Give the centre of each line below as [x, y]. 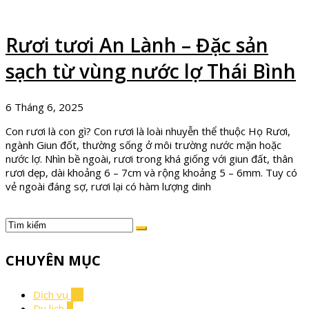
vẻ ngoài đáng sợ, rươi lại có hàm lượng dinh [108, 187]
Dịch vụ [52, 295]
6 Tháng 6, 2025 [44, 107]
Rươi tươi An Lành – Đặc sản [137, 44]
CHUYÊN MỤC [53, 260]
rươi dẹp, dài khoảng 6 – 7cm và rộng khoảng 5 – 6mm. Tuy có [151, 173]
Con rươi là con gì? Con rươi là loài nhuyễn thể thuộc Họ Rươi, [148, 131]
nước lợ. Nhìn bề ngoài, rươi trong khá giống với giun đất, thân [149, 159]
